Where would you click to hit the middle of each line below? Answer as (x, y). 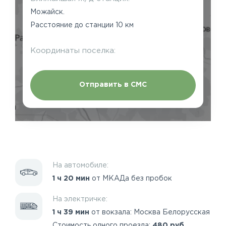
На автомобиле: (80, 165)
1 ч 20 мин (71, 178)
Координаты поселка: (73, 50)
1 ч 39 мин (71, 212)
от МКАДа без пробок (131, 178)
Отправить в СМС (113, 85)
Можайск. (47, 12)
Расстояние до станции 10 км (82, 25)
